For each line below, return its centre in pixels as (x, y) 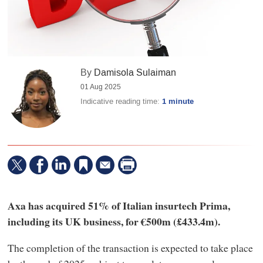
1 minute (178, 102)
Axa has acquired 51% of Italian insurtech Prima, (119, 205)
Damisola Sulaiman (135, 73)
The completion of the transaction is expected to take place (130, 248)
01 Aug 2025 (101, 87)
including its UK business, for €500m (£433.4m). (114, 221)
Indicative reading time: (122, 102)
